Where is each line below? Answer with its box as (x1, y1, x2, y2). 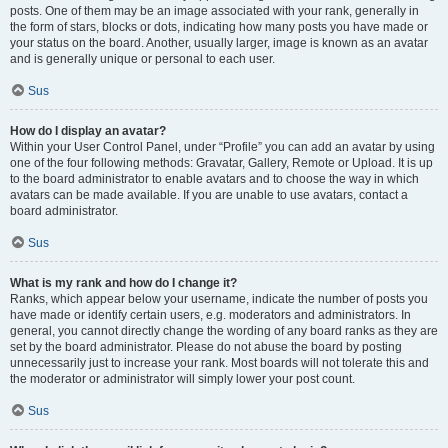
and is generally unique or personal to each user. (10, 52, 275, 66)
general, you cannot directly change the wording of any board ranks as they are (10, 324, 438, 338)
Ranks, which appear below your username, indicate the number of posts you (10, 292, 428, 306)
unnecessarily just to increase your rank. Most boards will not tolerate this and (10, 356, 429, 370)
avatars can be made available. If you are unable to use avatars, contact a (10, 188, 408, 202)
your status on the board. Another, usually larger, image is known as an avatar (10, 36, 428, 50)
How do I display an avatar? (10, 124, 166, 138)
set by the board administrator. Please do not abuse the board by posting (10, 340, 402, 354)
